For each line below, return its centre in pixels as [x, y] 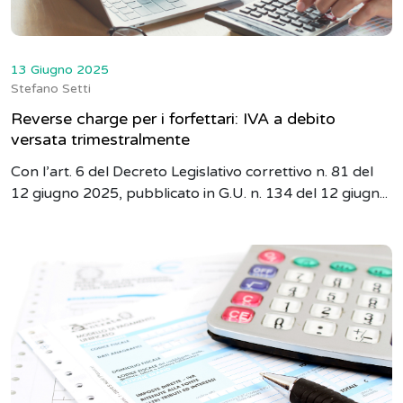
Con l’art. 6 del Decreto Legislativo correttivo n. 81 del [192, 172]
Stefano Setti [51, 89]
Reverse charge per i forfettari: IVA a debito [173, 119]
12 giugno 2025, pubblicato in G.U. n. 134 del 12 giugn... [199, 193]
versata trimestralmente [100, 139]
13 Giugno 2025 [60, 70]
